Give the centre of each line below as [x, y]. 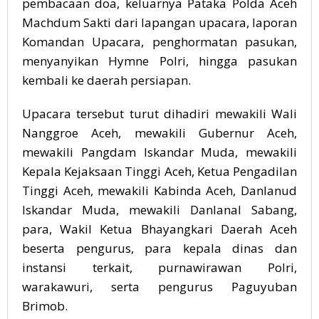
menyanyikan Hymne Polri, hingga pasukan [159, 61]
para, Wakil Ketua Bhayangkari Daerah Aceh [159, 229]
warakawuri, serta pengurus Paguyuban [159, 286]
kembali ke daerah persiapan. [106, 80]
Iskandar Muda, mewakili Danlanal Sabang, [159, 209]
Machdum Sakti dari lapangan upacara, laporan [159, 22]
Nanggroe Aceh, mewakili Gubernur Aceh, [159, 132]
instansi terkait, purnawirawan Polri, [159, 267]
